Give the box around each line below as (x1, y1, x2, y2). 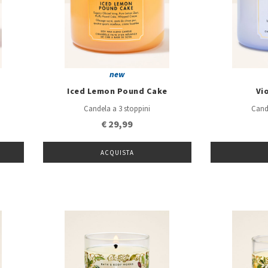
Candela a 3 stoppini (84, 103, 151, 115)
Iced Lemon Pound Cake (67, 85, 167, 98)
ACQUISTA (100, 148, 135, 158)
